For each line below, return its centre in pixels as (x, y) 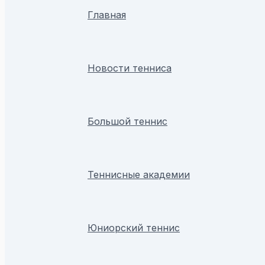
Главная (107, 14)
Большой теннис (127, 121)
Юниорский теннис (134, 227)
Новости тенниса (130, 68)
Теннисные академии (139, 174)
